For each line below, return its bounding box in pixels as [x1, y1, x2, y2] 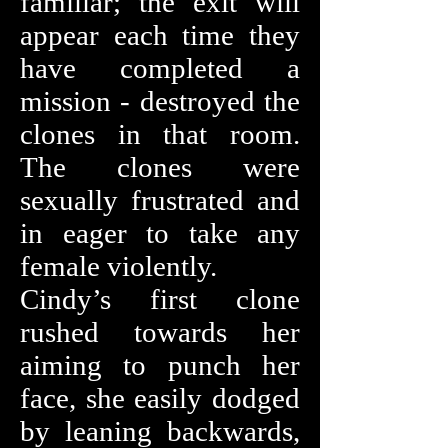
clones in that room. [20, 118, 300, 150]
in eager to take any [20, 217, 300, 249]
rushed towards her [20, 316, 300, 348]
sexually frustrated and [20, 184, 300, 216]
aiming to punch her [20, 349, 300, 381]
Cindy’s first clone [20, 283, 300, 315]
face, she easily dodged [20, 382, 300, 414]
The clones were [20, 151, 300, 183]
